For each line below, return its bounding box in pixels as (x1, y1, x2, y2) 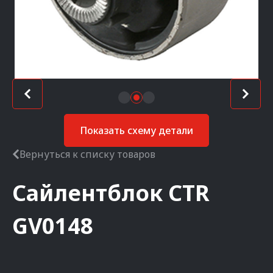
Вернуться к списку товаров (19, 147, 155, 161)
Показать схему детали (80, 124, 193, 137)
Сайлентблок (12, 178, 163, 208)
